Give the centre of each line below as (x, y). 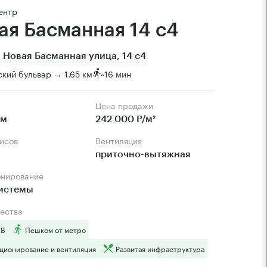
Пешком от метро (55, 229)
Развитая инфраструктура (160, 249)
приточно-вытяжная (143, 155)
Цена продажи (127, 105)
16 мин (118, 73)
